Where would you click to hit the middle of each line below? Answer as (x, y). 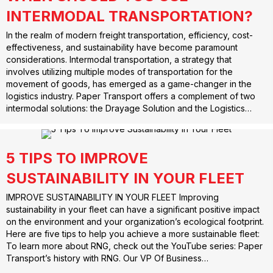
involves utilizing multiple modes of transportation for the (119, 72)
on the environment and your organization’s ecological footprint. (135, 221)
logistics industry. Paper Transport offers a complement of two (131, 96)
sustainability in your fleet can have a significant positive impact (133, 209)
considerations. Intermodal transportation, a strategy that (119, 60)
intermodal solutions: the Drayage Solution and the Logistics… (129, 108)
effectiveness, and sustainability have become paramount (122, 48)
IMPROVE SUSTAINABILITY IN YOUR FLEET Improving (112, 197)
